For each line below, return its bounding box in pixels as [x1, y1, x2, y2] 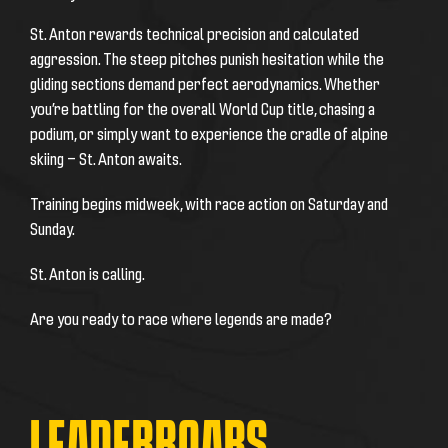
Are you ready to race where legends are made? [30, 307, 332, 329]
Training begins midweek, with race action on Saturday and [30, 192, 388, 214]
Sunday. [30, 217, 75, 239]
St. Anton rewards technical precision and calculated [30, 22, 359, 44]
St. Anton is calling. [30, 262, 145, 284]
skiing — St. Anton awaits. [30, 147, 182, 169]
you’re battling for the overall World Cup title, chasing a [30, 97, 375, 119]
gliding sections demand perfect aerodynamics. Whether [30, 72, 380, 94]
